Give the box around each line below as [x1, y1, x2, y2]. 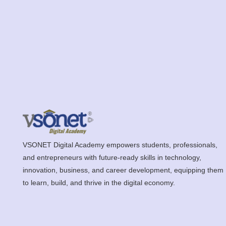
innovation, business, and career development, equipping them [23, 165, 223, 174]
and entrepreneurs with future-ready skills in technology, [23, 153, 201, 161]
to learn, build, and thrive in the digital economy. [23, 178, 175, 187]
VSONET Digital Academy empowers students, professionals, [23, 140, 217, 149]
